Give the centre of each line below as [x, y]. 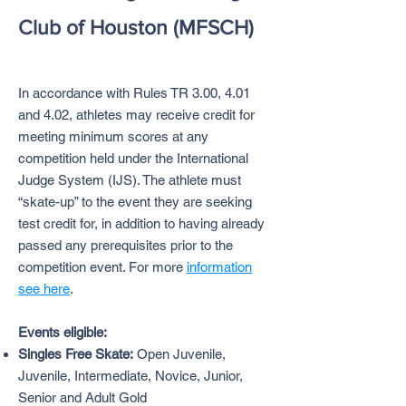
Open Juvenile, [179, 354]
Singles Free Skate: [76, 354]
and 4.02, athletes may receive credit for [136, 115]
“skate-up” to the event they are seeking [135, 202]
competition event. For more [102, 267]
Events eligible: [63, 332]
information [219, 267]
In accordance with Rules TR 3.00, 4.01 [134, 93]
